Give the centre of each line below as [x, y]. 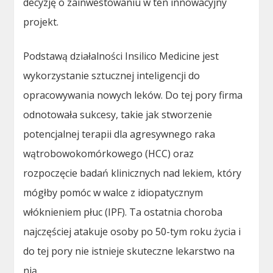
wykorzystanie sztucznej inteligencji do [112, 76]
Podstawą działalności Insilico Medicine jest [121, 56]
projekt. [41, 22]
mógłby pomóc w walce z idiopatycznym [113, 193]
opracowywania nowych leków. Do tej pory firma [133, 95]
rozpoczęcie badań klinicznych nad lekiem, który [133, 173]
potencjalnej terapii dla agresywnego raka [119, 134]
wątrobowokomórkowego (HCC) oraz [109, 154]
